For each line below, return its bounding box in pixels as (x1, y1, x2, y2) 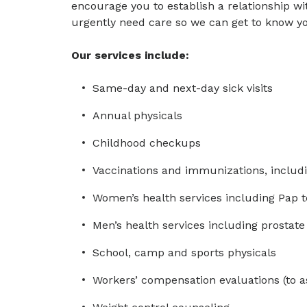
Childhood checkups (93, 136, 201, 149)
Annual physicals (93, 109, 182, 122)
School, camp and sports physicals (93, 246, 276, 259)
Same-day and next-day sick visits (93, 82, 273, 95)
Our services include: (71, 49, 189, 62)
